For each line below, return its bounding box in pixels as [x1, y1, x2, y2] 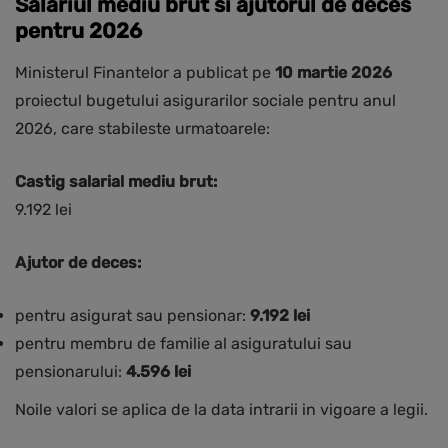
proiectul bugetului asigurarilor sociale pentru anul [15, 91, 396, 111]
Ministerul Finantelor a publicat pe [15, 63, 275, 83]
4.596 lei [126, 362, 191, 382]
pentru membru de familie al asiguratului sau [15, 334, 352, 354]
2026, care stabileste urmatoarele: [15, 119, 270, 139]
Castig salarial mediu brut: [15, 172, 217, 192]
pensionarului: [15, 362, 126, 382]
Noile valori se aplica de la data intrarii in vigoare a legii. [15, 400, 428, 420]
